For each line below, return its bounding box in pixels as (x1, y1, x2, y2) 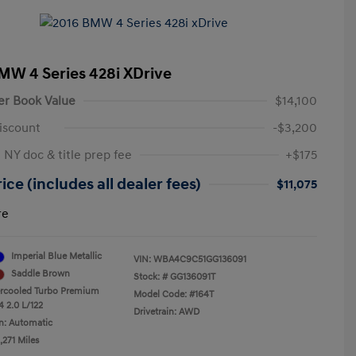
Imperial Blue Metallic (11, 250, 102, 262)
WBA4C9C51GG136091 (153, 253, 246, 265)
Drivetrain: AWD (133, 306, 199, 318)
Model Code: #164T (133, 288, 214, 300)
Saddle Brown (11, 268, 70, 280)
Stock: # (133, 271, 168, 283)
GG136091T (170, 271, 215, 283)
